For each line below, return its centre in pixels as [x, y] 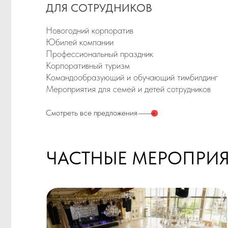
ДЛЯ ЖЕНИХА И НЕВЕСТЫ [101, 206]
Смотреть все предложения [81, 27]
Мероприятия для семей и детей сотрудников [114, 6]
